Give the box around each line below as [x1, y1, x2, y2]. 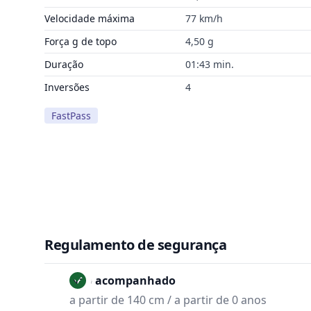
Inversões [44, 81, 90, 94]
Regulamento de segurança [44, 235, 226, 254]
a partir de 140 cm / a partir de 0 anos [69, 292, 267, 308]
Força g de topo [44, 35, 117, 48]
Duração [44, 58, 83, 71]
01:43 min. [185, 58, 234, 71]
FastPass [51, 109, 91, 122]
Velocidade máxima [44, 12, 135, 25]
